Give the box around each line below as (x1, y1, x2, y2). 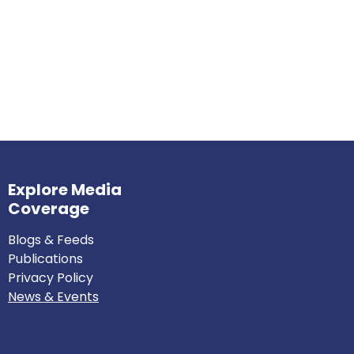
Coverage (8, 198, 118, 220)
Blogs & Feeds (8, 231, 94, 249)
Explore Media (8, 179, 122, 201)
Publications (8, 250, 83, 268)
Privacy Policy (8, 269, 93, 287)
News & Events (8, 288, 99, 306)
